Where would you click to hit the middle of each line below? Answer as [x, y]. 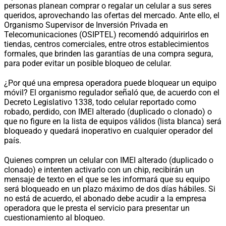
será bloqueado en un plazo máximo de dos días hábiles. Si [110, 189]
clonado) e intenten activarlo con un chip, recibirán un [99, 169]
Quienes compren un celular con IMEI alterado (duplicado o [109, 160]
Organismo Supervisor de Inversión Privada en [86, 25]
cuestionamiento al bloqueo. [54, 217]
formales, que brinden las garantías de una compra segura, [108, 53]
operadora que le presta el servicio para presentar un [97, 208]
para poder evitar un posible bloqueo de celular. [88, 63]
